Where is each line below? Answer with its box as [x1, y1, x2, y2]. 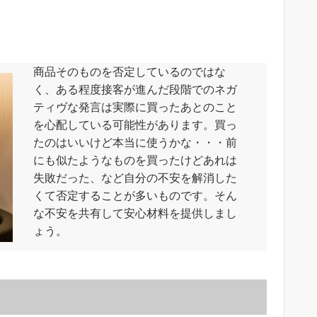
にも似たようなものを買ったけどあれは [33, 153, 237, 168]
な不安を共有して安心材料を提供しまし [33, 206, 237, 221]
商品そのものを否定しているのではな [33, 64, 226, 79]
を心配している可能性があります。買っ [33, 117, 237, 132]
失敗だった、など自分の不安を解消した [33, 171, 237, 185]
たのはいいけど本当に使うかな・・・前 [33, 135, 237, 150]
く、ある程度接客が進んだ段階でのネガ [33, 82, 237, 97]
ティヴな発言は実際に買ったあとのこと [33, 100, 237, 115]
